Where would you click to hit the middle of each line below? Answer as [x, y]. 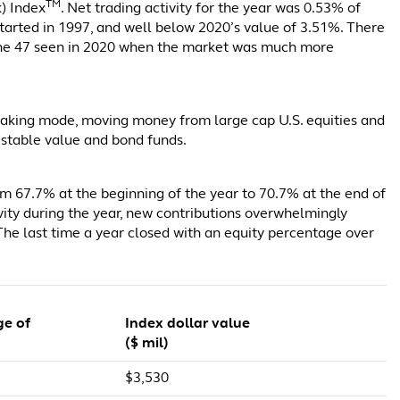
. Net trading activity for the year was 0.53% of [211, 9]
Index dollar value [187, 324]
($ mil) [147, 344]
